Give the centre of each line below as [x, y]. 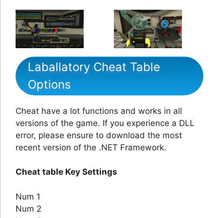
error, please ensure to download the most [99, 135]
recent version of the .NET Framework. [91, 147]
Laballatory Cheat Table [94, 67]
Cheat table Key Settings [66, 172]
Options [49, 84]
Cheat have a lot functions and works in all [99, 111]
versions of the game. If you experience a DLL [105, 123]
